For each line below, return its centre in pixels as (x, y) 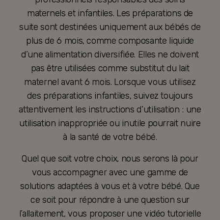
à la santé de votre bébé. (110, 137)
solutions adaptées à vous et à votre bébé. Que (110, 186)
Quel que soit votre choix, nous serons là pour (110, 158)
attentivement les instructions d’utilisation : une (110, 109)
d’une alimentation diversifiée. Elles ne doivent (110, 54)
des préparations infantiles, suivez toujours (110, 96)
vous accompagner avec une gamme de (110, 172)
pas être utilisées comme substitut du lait (110, 68)
